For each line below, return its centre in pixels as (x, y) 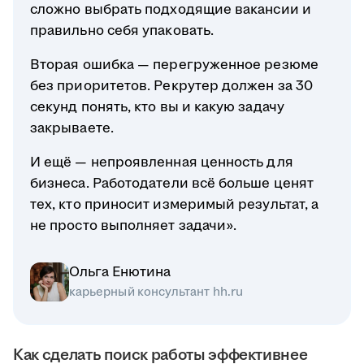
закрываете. (72, 129)
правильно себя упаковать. (122, 31)
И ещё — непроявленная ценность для (162, 163)
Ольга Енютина (120, 273)
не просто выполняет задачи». (134, 226)
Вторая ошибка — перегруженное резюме (174, 65)
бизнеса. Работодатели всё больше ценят (172, 184)
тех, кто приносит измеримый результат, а (175, 205)
